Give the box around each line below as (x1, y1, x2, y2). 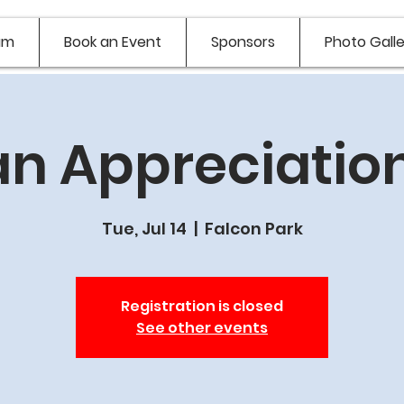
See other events (136, 317, 268, 338)
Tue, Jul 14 (101, 217, 187, 240)
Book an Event (64, 32, 161, 52)
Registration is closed (121, 296, 283, 317)
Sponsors (211, 32, 275, 52)
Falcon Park (204, 217, 303, 240)
